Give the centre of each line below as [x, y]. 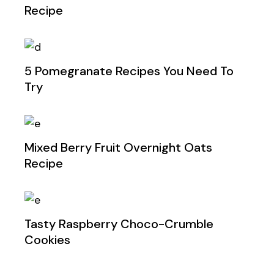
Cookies [48, 240]
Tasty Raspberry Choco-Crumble [119, 224]
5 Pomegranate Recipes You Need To [129, 71]
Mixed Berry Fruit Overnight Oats [119, 148]
